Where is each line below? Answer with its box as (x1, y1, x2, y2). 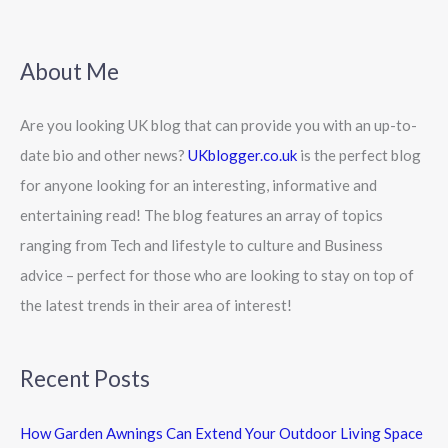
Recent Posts (20, 365, 150, 393)
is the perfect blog (297, 146, 421, 165)
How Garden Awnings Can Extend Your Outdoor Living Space (20, 423, 423, 442)
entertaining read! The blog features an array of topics (20, 206, 383, 225)
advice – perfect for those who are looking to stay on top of (20, 266, 414, 285)
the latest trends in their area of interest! (20, 296, 292, 315)
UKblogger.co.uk (188, 146, 297, 165)
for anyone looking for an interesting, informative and (20, 176, 377, 195)
